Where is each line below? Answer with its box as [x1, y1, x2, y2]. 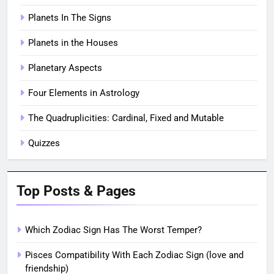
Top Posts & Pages [17, 182, 136, 199]
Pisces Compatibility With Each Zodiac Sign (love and [25, 249, 243, 261]
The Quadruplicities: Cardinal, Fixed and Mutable [28, 112, 224, 124]
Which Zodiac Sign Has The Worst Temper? [25, 224, 202, 235]
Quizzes [28, 137, 60, 149]
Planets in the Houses [28, 37, 118, 48]
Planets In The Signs [28, 12, 111, 23]
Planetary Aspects [28, 62, 102, 73]
